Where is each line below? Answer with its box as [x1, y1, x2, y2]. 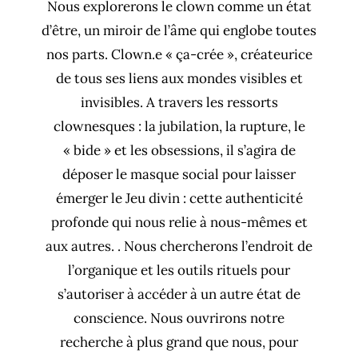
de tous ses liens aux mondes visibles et [55, 70, 303, 88]
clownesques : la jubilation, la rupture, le [53, 117, 305, 136]
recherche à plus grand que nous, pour [60, 333, 298, 352]
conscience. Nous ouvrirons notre [74, 309, 284, 328]
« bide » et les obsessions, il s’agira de [62, 141, 296, 160]
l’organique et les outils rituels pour [68, 261, 290, 280]
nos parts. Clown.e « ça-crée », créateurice [46, 46, 312, 64]
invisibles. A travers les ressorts [80, 93, 278, 112]
